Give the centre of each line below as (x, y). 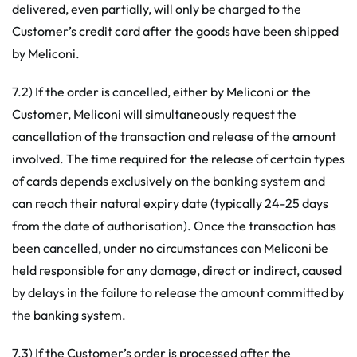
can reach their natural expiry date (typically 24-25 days (170, 203)
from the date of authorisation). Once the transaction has (174, 226)
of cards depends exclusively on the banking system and (169, 181)
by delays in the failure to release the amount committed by (178, 292)
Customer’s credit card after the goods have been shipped (175, 31)
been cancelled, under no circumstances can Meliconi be (170, 248)
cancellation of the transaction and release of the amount (174, 136)
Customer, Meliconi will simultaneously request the (154, 114)
